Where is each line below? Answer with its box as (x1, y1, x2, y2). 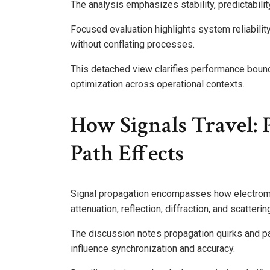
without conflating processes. (71, 39, 195, 51)
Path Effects (71, 138, 184, 168)
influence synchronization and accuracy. (71, 243, 235, 255)
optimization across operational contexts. (71, 78, 245, 90)
